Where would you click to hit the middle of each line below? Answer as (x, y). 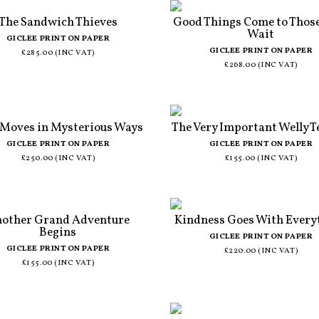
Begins (58, 233)
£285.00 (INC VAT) (58, 53)
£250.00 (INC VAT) (58, 158)
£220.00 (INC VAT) (261, 251)
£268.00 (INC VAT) (261, 66)
